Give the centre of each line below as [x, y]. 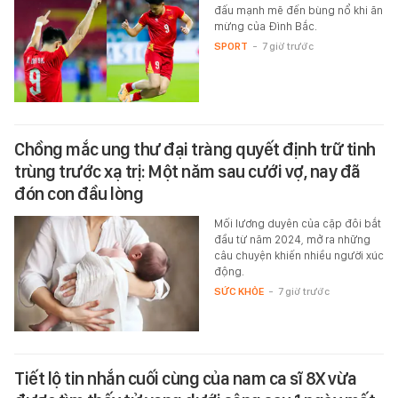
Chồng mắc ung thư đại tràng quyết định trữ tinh [195, 149]
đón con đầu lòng [79, 193]
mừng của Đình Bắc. [265, 26]
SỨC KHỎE [239, 291]
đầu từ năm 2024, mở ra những [292, 239]
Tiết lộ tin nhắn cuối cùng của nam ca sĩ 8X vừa [186, 378]
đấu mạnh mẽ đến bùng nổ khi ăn [298, 10]
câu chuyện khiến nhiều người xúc [298, 255]
